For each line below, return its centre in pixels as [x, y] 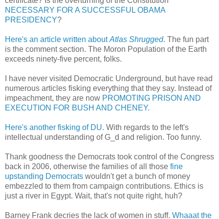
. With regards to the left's [145, 127]
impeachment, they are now [54, 98]
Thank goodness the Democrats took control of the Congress [109, 156]
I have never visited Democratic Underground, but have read [109, 78]
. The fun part [186, 39]
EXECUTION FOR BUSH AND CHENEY [76, 108]
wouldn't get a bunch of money [137, 176]
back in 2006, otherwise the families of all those [88, 166]
